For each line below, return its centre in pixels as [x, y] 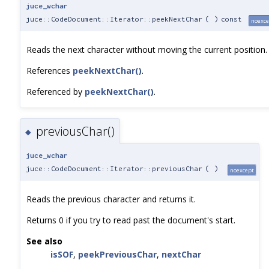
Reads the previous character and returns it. [111, 199]
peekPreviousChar [117, 254]
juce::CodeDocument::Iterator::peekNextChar [114, 19]
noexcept [242, 170]
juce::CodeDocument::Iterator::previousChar [114, 168]
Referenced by [56, 91]
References [50, 70]
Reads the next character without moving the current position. [147, 49]
